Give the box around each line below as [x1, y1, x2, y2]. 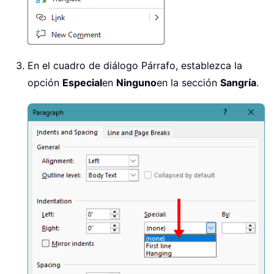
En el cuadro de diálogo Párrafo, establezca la [28, 59, 242, 72]
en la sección [157, 76, 220, 89]
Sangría [220, 76, 256, 89]
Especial [62, 76, 102, 89]
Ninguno [116, 76, 157, 89]
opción [28, 76, 62, 89]
